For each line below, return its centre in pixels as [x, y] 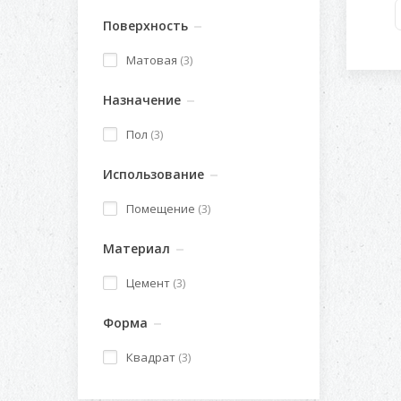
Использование [154, 174]
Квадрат [152, 357]
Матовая [153, 60]
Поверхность [145, 26]
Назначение [142, 100]
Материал [137, 248]
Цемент [149, 283]
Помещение [162, 209]
